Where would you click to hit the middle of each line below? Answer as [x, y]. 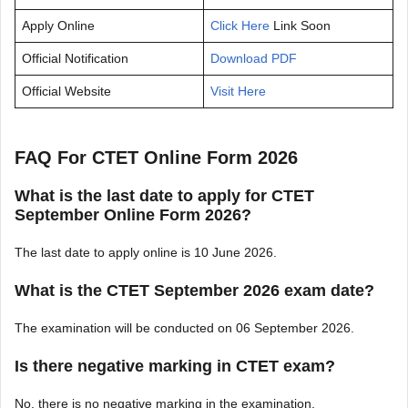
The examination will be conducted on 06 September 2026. [184, 328]
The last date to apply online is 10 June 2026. [146, 253]
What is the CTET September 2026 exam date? [194, 291]
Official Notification [75, 59]
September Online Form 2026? [133, 215]
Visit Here [238, 92]
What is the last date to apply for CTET [164, 196]
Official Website [66, 92]
